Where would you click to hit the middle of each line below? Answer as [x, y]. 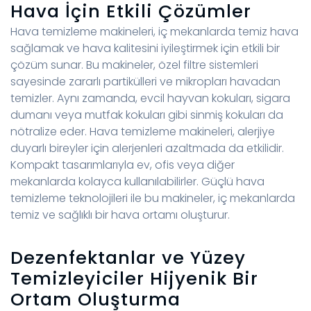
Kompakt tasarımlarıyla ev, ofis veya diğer [123, 165]
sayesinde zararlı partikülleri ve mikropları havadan [145, 82]
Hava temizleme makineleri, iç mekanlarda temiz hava [154, 32]
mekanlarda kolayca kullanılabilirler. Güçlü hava [137, 182]
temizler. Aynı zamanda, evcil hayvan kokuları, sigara [150, 99]
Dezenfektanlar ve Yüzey [128, 258]
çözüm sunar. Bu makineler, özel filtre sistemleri [134, 65]
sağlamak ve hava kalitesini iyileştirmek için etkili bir [145, 49]
